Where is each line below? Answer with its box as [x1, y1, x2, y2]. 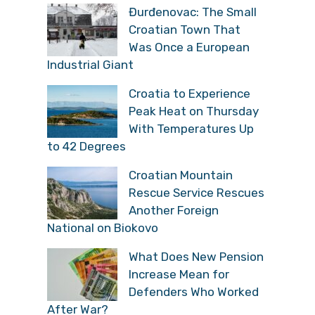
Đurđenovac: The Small [129, 4, 257, 19]
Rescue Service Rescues [129, 185, 264, 200]
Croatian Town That [129, 22, 240, 37]
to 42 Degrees [47, 139, 126, 153]
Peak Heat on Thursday [129, 103, 259, 118]
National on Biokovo [47, 220, 158, 235]
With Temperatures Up [129, 121, 254, 136]
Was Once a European [129, 39, 250, 54]
